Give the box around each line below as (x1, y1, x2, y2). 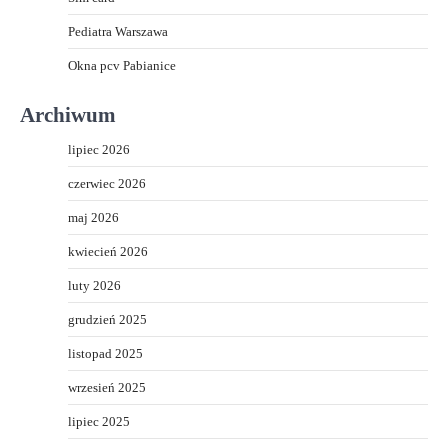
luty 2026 (68, 277, 121, 293)
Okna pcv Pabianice (68, 57, 176, 73)
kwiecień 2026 (68, 243, 148, 259)
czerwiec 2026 (68, 175, 146, 191)
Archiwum (20, 102, 116, 126)
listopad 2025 (68, 345, 143, 361)
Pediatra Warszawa (68, 23, 168, 39)
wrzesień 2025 (68, 379, 146, 395)
